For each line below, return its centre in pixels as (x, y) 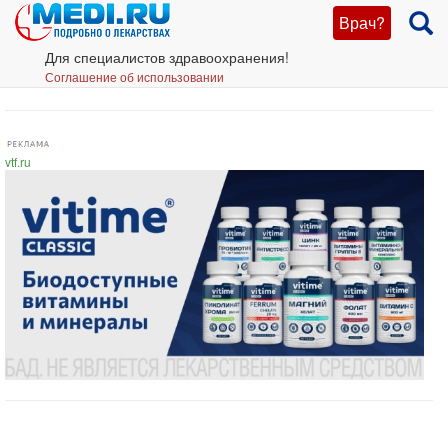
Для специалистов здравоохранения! (167, 57)
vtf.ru (18, 161)
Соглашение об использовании (134, 76)
